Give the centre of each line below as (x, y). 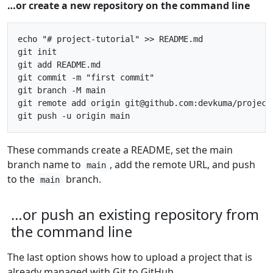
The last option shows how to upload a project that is (130, 257)
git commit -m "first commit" (86, 77)
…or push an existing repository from (135, 214)
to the (22, 179)
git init (37, 51)
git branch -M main (62, 90)
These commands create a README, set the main (120, 150)
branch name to (45, 164)
